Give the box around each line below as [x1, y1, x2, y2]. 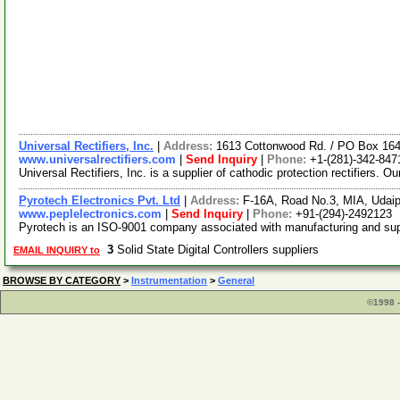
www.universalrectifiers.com [19, 153, 176, 166]
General [218, 275, 254, 286]
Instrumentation [131, 275, 207, 286]
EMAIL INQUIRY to [13, 245, 100, 255]
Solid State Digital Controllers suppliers [113, 243, 326, 256]
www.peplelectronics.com [19, 207, 162, 221]
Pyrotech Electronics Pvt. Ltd [19, 194, 180, 207]
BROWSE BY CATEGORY [3, 275, 121, 286]
